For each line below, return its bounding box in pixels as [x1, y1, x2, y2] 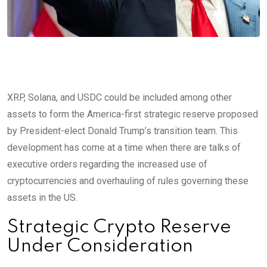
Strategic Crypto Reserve [7, 218, 231, 237]
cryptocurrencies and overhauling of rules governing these [7, 175, 249, 187]
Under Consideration [7, 237, 193, 256]
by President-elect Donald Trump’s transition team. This [7, 125, 238, 137]
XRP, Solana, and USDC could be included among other [7, 92, 232, 104]
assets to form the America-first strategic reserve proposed [7, 108, 258, 120]
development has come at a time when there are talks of [7, 142, 241, 154]
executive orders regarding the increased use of [7, 159, 207, 170]
